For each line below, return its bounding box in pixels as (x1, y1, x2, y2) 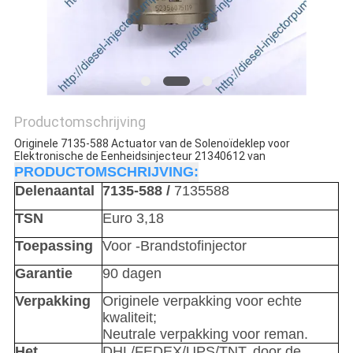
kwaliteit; (102, 310, 157, 326)
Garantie (14, 266, 72, 282)
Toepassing (14, 238, 93, 255)
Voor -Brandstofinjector (102, 238, 247, 255)
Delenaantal (14, 183, 95, 199)
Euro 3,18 (102, 210, 164, 227)
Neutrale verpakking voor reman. (102, 326, 308, 343)
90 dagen (102, 266, 162, 282)
